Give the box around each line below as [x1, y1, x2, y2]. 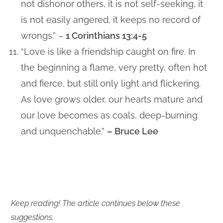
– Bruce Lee [107, 125, 159, 136]
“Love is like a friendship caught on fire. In [21, 46, 196, 57]
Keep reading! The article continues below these [11, 198, 181, 208]
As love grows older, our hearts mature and [21, 94, 203, 105]
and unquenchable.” [21, 125, 108, 136]
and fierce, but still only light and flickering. [21, 78, 201, 89]
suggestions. [11, 212, 54, 222]
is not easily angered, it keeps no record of [21, 14, 201, 25]
